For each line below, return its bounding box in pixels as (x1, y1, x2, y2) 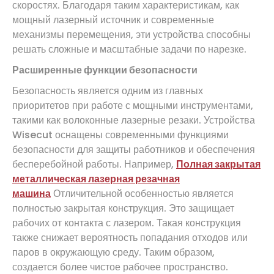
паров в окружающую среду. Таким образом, (12, 245, 215, 259)
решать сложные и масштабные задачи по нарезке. (12, 42, 246, 56)
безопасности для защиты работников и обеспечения (12, 142, 255, 157)
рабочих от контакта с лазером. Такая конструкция (12, 215, 241, 230)
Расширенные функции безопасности (12, 62, 198, 77)
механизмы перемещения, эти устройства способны (12, 27, 251, 42)
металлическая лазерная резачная (12, 171, 180, 186)
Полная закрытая (176, 157, 261, 171)
